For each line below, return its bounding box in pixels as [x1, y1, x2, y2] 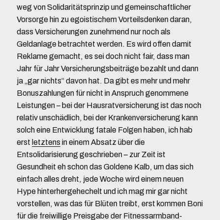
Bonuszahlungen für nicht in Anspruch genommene [16, 89, 189, 97]
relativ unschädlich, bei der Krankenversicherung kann [16, 113, 198, 122]
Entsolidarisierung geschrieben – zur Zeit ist [16, 150, 165, 159]
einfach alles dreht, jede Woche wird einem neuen [16, 175, 184, 183]
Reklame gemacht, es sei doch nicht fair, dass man [16, 52, 190, 60]
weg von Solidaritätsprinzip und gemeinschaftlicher [16, 3, 191, 11]
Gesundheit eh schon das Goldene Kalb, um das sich [16, 163, 193, 171]
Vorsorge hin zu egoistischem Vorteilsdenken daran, [16, 15, 192, 24]
